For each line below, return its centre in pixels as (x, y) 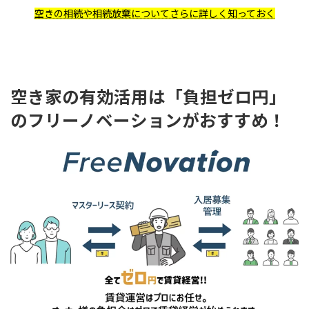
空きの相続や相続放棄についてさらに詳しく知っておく (154, 14)
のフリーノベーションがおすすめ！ (148, 121)
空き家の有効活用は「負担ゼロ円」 (148, 97)
